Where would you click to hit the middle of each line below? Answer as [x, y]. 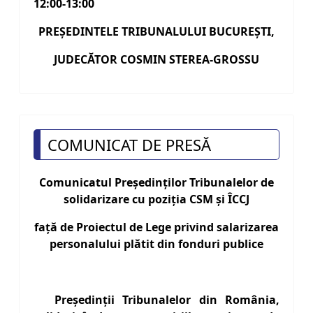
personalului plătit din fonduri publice [156, 244]
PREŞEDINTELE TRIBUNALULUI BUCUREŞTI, [156, 32]
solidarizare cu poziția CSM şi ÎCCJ [156, 199]
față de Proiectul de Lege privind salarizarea [156, 227]
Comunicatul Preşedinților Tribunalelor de [156, 183]
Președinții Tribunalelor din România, [167, 300]
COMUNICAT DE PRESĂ [129, 145]
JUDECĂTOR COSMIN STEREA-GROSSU [156, 60]
